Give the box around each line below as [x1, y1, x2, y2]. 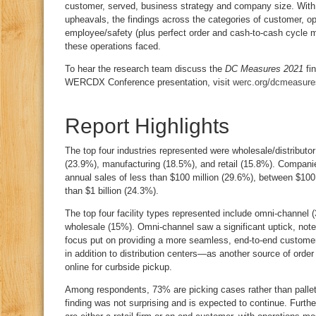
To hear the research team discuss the [65, 63, 225, 74]
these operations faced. [65, 41, 161, 51]
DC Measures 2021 [225, 63, 303, 74]
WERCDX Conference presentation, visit [65, 77, 233, 87]
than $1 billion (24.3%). [65, 186, 159, 196]
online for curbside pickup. [65, 262, 172, 272]
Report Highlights [65, 114, 229, 138]
